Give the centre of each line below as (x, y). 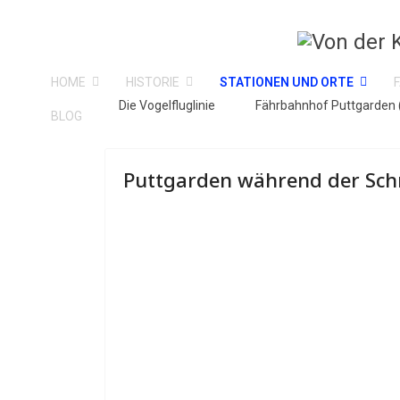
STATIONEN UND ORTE (287, 82)
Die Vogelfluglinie (167, 105)
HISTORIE (153, 82)
